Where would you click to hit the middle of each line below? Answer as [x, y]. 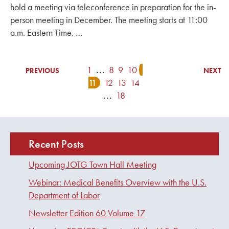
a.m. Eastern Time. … [46, 33]
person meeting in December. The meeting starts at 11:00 [109, 20]
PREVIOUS [42, 70]
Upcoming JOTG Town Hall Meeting [93, 165]
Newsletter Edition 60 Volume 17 [87, 213]
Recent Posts [56, 144]
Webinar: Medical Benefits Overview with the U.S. [118, 182]
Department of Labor [64, 195]
